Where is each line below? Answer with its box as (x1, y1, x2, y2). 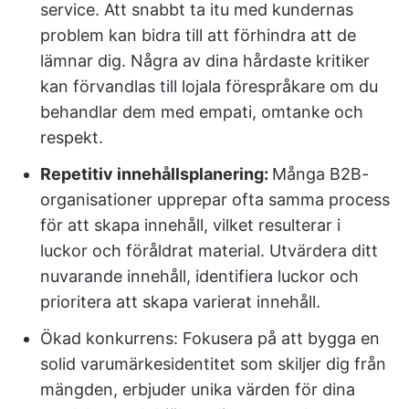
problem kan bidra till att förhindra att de (40, 26, 356, 45)
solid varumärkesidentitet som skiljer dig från (40, 354, 386, 373)
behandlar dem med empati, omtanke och (40, 102, 363, 121)
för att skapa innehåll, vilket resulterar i (40, 215, 341, 235)
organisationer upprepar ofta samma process (40, 190, 390, 209)
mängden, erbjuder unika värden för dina (40, 380, 355, 399)
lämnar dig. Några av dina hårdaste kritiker (40, 51, 370, 70)
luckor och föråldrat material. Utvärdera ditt (40, 241, 378, 260)
